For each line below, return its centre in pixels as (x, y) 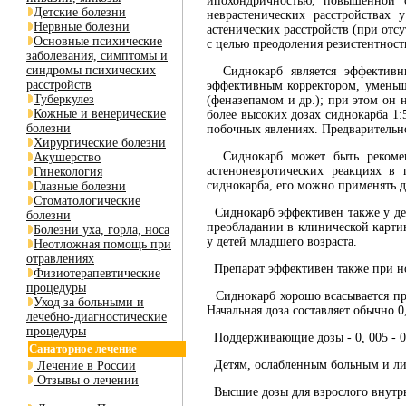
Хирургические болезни (100, 143)
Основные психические (98, 41)
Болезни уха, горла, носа (101, 230)
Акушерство (67, 157)
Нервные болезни (82, 27)
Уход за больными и (89, 302)
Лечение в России (85, 366)
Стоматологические (87, 201)
